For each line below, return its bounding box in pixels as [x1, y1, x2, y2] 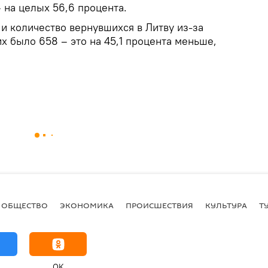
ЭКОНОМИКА [60, 199, 114, 211]
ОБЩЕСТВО [1, 199, 48, 211]
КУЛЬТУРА [205, 199, 247, 211]
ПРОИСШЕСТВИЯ [126, 199, 193, 211]
